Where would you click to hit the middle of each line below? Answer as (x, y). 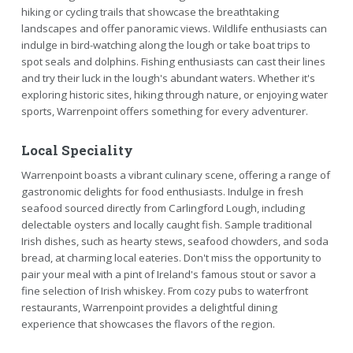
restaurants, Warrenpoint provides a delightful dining (149, 307)
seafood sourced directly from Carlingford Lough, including (163, 208)
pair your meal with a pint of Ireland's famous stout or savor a (168, 274)
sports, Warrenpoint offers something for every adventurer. (164, 111)
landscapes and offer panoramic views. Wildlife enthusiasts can (174, 28)
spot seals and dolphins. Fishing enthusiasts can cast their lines (173, 61)
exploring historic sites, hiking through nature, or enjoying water (174, 94)
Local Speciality (77, 150)
